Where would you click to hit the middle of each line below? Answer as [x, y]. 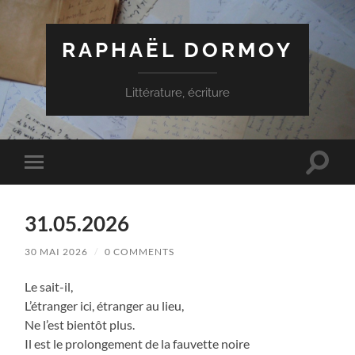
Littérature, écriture [177, 93]
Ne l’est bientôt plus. [80, 324]
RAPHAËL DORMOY [177, 50]
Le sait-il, [49, 286]
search [334, 180]
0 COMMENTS [140, 251]
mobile [55, 187]
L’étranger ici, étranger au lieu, [105, 305]
